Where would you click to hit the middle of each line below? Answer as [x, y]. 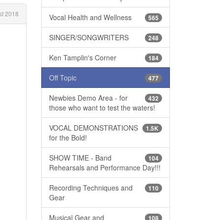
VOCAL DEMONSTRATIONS [93, 127]
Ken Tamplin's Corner [82, 57]
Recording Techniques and [91, 187]
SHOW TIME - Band [80, 157]
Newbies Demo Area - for [88, 97]
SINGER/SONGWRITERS [89, 37]
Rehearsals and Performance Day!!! [105, 167]
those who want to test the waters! [102, 107]
